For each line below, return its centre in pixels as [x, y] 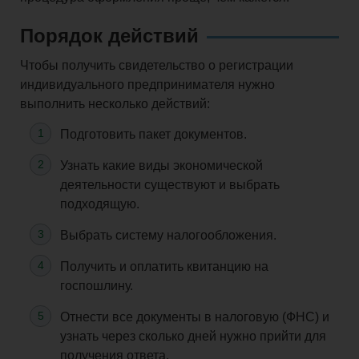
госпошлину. [97, 285]
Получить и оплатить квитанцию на [164, 266]
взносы [38, 56]
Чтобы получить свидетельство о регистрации [157, 65]
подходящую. [100, 204]
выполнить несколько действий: [115, 103]
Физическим [52, 288]
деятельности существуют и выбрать [170, 184]
